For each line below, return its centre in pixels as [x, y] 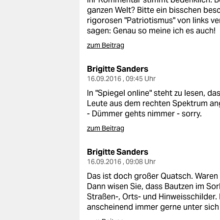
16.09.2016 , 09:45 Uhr [121, 79]
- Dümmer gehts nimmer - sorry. [144, 114]
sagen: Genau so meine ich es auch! [151, 31]
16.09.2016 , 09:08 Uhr [121, 162]
